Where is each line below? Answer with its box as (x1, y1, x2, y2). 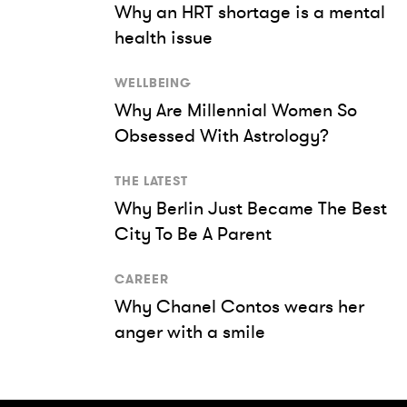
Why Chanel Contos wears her (114, 294, 364, 318)
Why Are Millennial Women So (114, 98, 357, 122)
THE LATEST (114, 173, 188, 189)
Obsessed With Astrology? (114, 124, 329, 147)
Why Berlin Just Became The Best (114, 196, 387, 220)
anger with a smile (114, 320, 265, 343)
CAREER (114, 271, 169, 287)
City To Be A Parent (114, 222, 272, 245)
